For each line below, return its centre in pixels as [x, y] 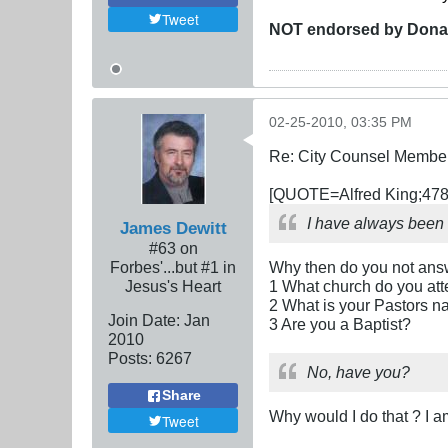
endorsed [343, 29]
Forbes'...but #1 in [173, 267]
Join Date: [144, 320]
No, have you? [358, 372]
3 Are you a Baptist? [340, 324]
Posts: [130, 358]
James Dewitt [173, 228]
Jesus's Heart [173, 286]
